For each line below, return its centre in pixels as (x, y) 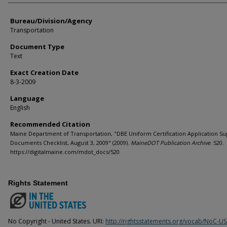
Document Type (37, 46)
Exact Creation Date (44, 72)
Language (27, 98)
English (20, 107)
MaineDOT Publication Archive (171, 142)
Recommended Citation (50, 124)
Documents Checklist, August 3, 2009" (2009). (70, 142)
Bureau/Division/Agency (51, 21)
